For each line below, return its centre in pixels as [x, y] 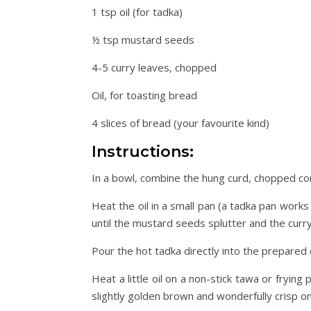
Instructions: [143, 152]
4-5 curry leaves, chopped [154, 68]
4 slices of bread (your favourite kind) [180, 123]
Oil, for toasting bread [144, 95]
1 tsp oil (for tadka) [137, 12]
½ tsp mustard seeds [143, 40]
